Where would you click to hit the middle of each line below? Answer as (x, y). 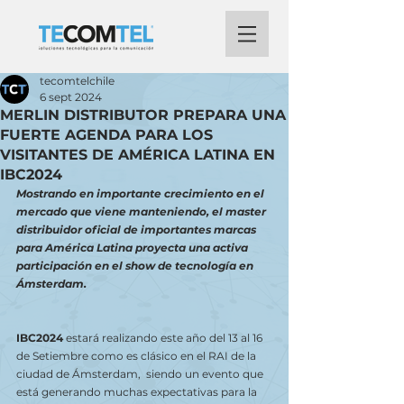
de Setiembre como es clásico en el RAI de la (138, 356)
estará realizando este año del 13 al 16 (164, 338)
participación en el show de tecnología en (136, 266)
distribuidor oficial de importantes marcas (138, 230)
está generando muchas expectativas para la (138, 392)
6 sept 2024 (71, 97)
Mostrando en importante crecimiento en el (142, 193)
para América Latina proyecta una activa (133, 248)
